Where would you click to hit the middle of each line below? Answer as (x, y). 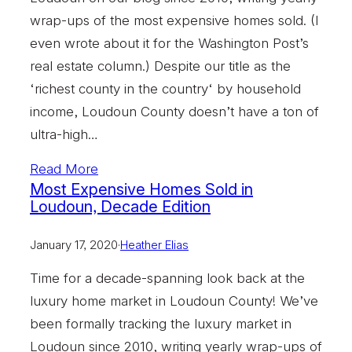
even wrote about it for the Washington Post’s (169, 43)
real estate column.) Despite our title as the (160, 66)
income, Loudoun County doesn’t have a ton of (174, 111)
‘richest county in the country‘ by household (165, 88)
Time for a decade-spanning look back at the (167, 278)
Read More (64, 169)
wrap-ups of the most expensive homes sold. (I (174, 20)
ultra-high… (64, 134)
